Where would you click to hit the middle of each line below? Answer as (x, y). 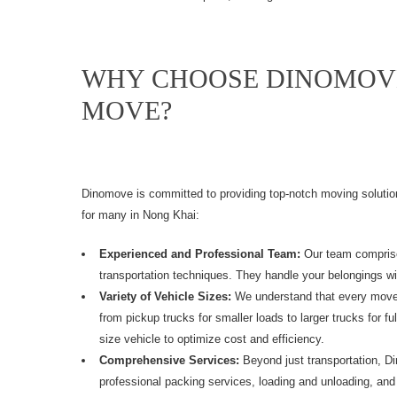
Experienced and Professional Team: (200, 253)
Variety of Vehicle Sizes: (165, 296)
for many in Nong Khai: (140, 214)
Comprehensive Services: (169, 360)
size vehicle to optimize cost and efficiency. (212, 339)
